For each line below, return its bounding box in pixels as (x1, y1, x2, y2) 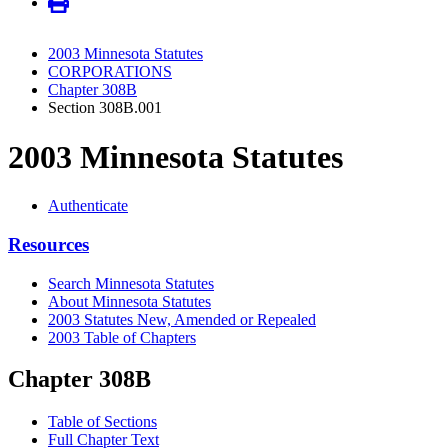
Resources (8, 233, 89, 255)
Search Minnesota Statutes (48, 274, 214, 292)
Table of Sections (48, 413, 157, 431)
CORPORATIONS (48, 63, 172, 81)
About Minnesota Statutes (48, 292, 211, 310)
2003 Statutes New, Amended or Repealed (48, 310, 316, 328)
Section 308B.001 (48, 99, 162, 117)
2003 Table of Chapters (48, 328, 196, 346)
